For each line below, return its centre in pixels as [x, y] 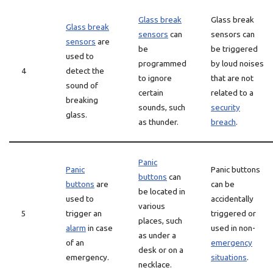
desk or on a [161, 250]
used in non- [233, 228]
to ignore [155, 78]
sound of [82, 85]
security [225, 107]
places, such [160, 221]
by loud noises [237, 63]
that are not [232, 78]
